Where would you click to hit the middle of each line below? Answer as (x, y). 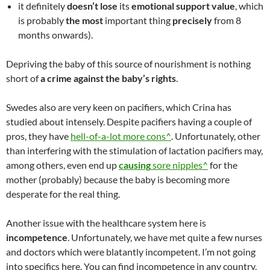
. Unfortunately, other (216, 136)
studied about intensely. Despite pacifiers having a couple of (129, 121)
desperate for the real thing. (63, 194)
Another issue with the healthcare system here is (106, 223)
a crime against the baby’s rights (108, 78)
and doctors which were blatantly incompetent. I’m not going (131, 252)
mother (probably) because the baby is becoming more (118, 179)
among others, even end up (62, 165)
